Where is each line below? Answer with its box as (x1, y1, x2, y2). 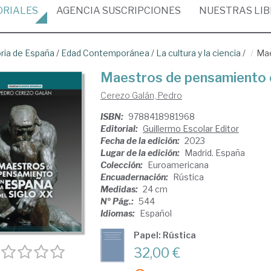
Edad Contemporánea (61, 48, 149, 58)
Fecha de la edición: (100, 135, 181, 146)
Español (139, 208, 172, 218)
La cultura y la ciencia (156, 48, 241, 58)
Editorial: (100, 123, 140, 134)
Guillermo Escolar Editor (142, 123, 239, 134)
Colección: (100, 160, 145, 170)
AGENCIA (56, 5, 100, 16)
